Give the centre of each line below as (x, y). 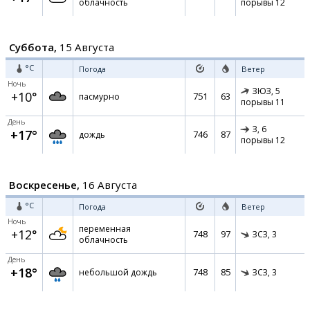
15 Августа (85, 47)
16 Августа (108, 185)
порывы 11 (263, 102)
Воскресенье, (44, 185)
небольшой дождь (118, 272)
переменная (105, 229)
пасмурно (99, 97)
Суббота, (33, 47)
